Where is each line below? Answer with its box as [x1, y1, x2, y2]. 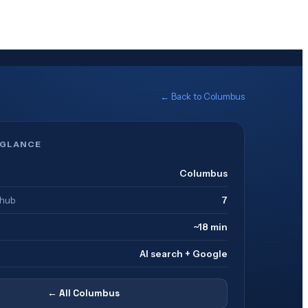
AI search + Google [139, 248, 228, 259]
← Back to [160, 91, 203, 102]
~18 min [193, 221, 228, 232]
